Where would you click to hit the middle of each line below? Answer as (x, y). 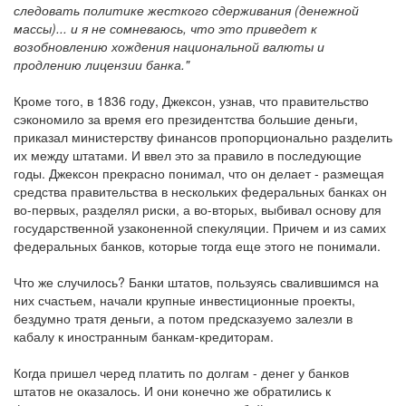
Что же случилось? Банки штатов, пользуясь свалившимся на (196, 282)
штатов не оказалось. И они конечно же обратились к (172, 391)
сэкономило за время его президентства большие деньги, (186, 119)
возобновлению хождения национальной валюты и (169, 46)
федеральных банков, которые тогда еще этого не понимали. (197, 246)
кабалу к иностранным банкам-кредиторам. (144, 336)
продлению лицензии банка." (101, 64)
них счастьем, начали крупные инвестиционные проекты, (184, 300)
